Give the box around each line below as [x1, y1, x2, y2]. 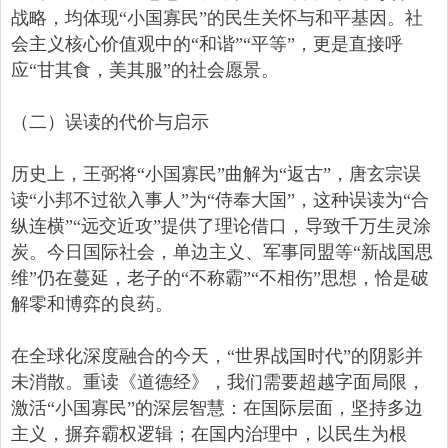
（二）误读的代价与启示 [11, 112, 209, 133]
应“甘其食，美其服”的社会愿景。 [11, 60, 279, 81]
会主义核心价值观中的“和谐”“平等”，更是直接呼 [11, 34, 403, 55]
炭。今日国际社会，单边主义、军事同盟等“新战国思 [11, 242, 433, 263]
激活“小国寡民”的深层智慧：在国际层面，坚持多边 [11, 398, 423, 419]
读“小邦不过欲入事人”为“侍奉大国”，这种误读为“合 [11, 190, 429, 211]
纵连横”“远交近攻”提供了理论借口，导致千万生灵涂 [11, 216, 431, 237]
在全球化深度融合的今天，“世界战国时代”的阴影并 [11, 346, 423, 367]
